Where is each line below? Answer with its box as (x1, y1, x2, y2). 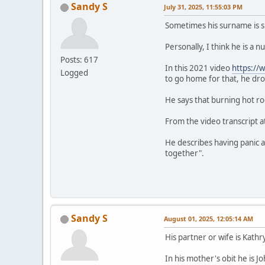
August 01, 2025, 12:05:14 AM (164, 214, 253, 224)
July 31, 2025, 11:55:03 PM (164, 2, 243, 12)
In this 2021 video (165, 63, 232, 74)
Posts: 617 (60, 54, 98, 66)
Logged (60, 67, 88, 79)
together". (165, 148, 204, 159)
